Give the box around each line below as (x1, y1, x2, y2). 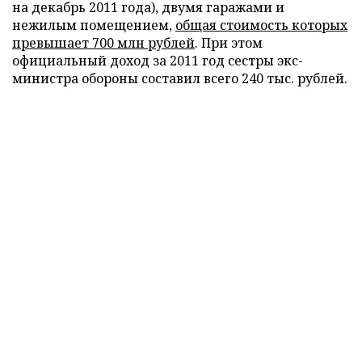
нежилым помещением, (12, 16, 175, 34)
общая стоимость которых (175, 16, 347, 34)
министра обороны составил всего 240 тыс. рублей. (12, 69, 347, 87)
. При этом (195, 34, 263, 52)
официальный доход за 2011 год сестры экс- (12, 52, 303, 69)
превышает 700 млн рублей (12, 34, 195, 52)
